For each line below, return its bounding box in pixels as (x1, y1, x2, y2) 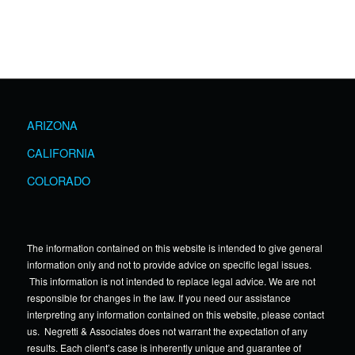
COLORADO (26, 171, 90, 189)
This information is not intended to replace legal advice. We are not (26, 273, 315, 288)
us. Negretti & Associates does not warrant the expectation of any (26, 323, 307, 338)
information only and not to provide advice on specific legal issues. (26, 257, 311, 271)
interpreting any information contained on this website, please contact (26, 307, 324, 321)
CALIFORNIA (26, 143, 95, 161)
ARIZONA (26, 116, 78, 133)
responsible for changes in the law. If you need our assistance (26, 290, 291, 304)
